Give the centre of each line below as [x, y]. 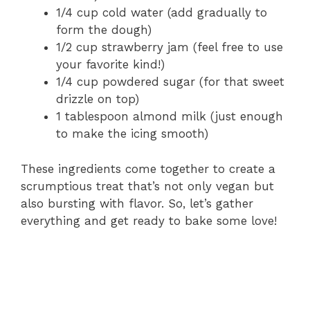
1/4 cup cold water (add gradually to [162, 13]
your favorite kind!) [110, 65]
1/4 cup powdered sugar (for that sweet [170, 82]
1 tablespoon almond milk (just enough [170, 117]
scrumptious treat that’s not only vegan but [147, 186]
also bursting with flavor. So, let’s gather [137, 203]
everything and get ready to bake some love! [149, 220]
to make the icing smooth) [132, 134]
